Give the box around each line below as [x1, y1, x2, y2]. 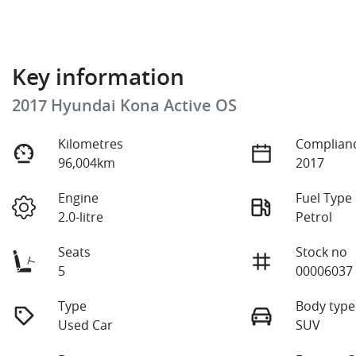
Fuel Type [296, 188, 353, 207]
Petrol [296, 207, 333, 226]
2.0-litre [58, 207, 104, 226]
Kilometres [58, 134, 124, 153]
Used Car [58, 315, 114, 334]
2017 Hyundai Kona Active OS [12, 94, 237, 116]
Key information [12, 61, 184, 91]
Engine [58, 188, 99, 207]
